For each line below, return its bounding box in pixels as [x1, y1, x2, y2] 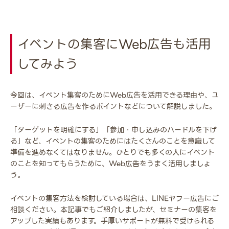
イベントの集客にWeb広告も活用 [17, 34, 211, 55]
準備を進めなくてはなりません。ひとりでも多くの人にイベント [10, 147, 215, 158]
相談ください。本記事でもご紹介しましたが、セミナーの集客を [10, 204, 217, 216]
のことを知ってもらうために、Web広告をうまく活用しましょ [10, 158, 211, 170]
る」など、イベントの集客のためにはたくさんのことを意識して [10, 135, 215, 147]
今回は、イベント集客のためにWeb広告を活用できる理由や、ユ [10, 89, 219, 101]
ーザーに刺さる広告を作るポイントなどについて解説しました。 [10, 101, 216, 112]
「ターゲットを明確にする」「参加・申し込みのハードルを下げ [10, 124, 217, 136]
